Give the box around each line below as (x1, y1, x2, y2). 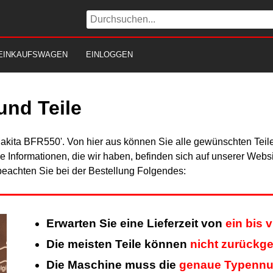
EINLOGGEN (86, 50, 133, 59)
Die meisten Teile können (46, 238, 190, 251)
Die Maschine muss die (46, 258, 179, 272)
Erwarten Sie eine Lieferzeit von (46, 217, 225, 230)
